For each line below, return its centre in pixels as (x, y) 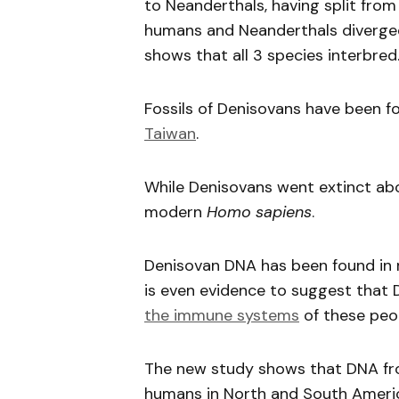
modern (175, 212)
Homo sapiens (259, 212)
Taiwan (170, 134)
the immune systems (222, 315)
